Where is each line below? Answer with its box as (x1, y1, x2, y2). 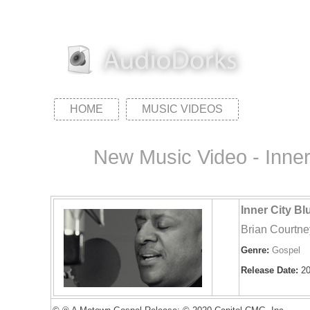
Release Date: (241, 265, 299, 275)
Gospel (272, 245, 301, 255)
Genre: (241, 245, 270, 255)
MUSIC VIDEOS (142, 103, 224, 115)
